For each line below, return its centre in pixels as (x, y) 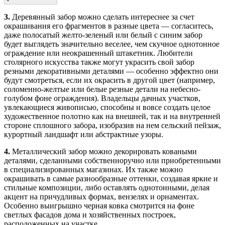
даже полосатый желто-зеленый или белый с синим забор (103, 35)
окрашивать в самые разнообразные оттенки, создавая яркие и (111, 179)
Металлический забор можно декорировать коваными (103, 152)
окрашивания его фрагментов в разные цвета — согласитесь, (109, 26)
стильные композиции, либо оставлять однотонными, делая (107, 188)
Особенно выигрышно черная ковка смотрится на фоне (99, 206)
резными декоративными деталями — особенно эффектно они (111, 71)
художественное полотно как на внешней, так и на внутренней (112, 117)
